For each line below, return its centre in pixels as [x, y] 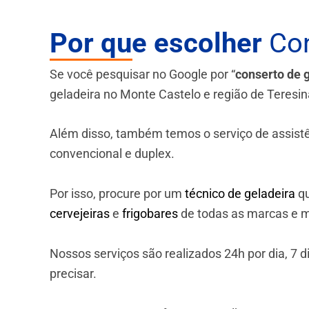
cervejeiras [80, 214]
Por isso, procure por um [117, 194]
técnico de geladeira [240, 194]
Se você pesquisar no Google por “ [142, 74]
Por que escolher [156, 43]
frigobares [150, 214]
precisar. [73, 274]
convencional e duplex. [112, 154]
